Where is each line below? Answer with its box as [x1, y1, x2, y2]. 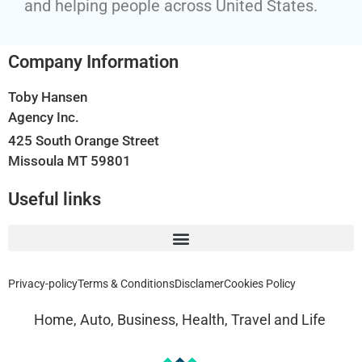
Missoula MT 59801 [8, 153, 131, 170]
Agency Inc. [8, 109, 79, 126]
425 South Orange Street [8, 133, 159, 149]
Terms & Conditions [78, 277, 175, 291]
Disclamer [175, 277, 224, 291]
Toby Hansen [8, 89, 87, 106]
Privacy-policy [8, 277, 78, 291]
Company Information [8, 52, 179, 73]
